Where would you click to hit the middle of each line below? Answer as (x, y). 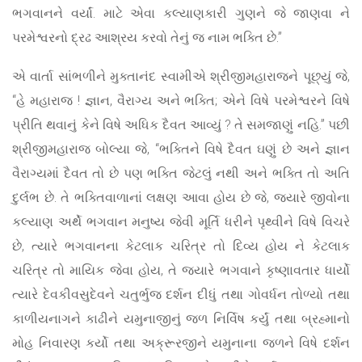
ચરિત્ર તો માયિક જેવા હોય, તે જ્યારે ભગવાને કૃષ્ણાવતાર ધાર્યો (181, 270)
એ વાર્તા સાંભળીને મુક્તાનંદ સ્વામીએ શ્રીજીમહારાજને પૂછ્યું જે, (181, 76)
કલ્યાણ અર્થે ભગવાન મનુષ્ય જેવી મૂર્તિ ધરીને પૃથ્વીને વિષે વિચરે (181, 221)
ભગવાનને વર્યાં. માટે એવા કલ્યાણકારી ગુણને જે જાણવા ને (181, 13)
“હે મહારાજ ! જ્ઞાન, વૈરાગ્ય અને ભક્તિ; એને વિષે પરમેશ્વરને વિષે (181, 100)
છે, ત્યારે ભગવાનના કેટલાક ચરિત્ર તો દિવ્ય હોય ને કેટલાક (181, 246)
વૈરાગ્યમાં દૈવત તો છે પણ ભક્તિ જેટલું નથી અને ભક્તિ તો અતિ (181, 173)
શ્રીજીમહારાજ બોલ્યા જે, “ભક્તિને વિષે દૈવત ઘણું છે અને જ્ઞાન (181, 149)
